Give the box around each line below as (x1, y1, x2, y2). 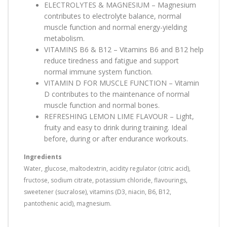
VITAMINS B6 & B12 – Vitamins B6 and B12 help (44, 44, 204, 54)
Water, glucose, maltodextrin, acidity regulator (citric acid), (24, 164, 191, 173)
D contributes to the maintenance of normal (44, 89, 190, 99)
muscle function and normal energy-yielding (44, 22, 187, 32)
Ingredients (24, 152, 62, 161)
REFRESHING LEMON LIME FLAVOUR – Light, (44, 111, 194, 121)
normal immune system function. (44, 66, 153, 77)
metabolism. (44, 33, 85, 43)
